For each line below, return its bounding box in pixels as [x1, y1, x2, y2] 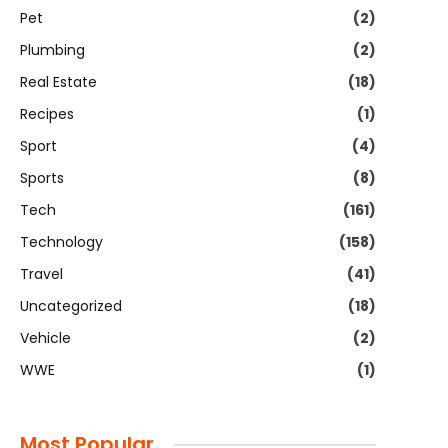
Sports [20, 168, 64, 188]
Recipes [20, 104, 74, 124]
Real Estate [20, 72, 97, 92]
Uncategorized [20, 296, 122, 316]
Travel [20, 264, 63, 284]
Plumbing [20, 40, 85, 60]
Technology [20, 232, 103, 252]
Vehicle [20, 328, 71, 348]
